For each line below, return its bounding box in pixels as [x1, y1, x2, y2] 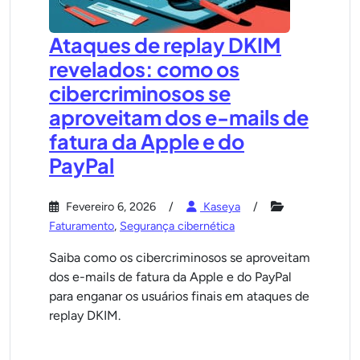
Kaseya [200, 199, 240, 214]
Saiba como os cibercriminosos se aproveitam [49, 250, 310, 265]
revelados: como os [49, 56, 239, 82]
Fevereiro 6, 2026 [63, 199, 156, 214]
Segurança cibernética [120, 219, 235, 233]
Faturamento [49, 219, 114, 233]
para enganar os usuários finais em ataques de [49, 288, 309, 304]
